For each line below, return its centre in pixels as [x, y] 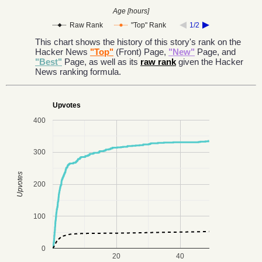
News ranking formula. [78, 72]
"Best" [49, 62]
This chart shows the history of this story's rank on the [138, 42]
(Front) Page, [141, 52]
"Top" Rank [149, 25]
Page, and [215, 52]
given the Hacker [210, 62]
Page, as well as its [101, 62]
